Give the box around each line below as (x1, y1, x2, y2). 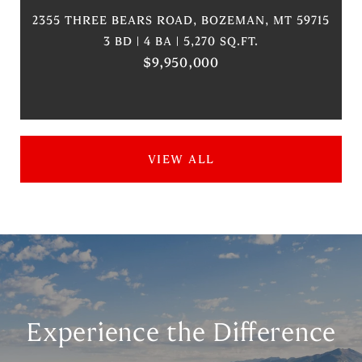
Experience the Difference (26, 316, 336, 349)
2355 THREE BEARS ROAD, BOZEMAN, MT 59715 (32, 13, 330, 27)
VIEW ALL (147, 152, 215, 166)
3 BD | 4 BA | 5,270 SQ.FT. (103, 34, 259, 48)
